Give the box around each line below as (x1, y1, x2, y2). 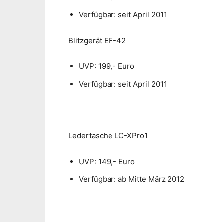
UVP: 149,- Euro (79, 157, 137, 166)
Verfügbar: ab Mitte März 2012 (79, 174, 186, 184)
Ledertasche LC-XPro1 (68, 131, 150, 141)
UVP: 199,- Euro (79, 61, 136, 71)
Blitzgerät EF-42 (68, 36, 128, 46)
